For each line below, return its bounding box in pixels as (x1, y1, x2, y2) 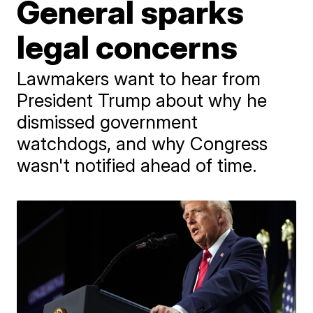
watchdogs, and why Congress (17, 133, 268, 154)
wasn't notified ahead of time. (17, 154, 258, 176)
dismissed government (17, 111, 198, 133)
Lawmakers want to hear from (17, 68, 261, 89)
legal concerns (17, 27, 238, 66)
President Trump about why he (17, 89, 268, 111)
